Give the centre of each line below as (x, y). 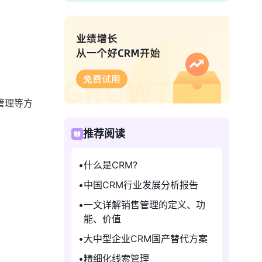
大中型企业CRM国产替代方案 (146, 239)
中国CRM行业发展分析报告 (141, 185)
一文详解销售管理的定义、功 (144, 205)
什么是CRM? (111, 165)
